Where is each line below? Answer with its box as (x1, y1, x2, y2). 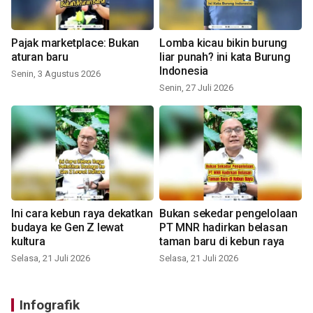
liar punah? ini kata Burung (159, 50, 291, 64)
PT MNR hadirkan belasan (159, 220, 288, 234)
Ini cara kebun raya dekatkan (11, 206, 153, 220)
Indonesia (159, 64, 209, 78)
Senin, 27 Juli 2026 (159, 82, 233, 93)
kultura (11, 234, 45, 248)
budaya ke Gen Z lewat (11, 220, 124, 234)
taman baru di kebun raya (159, 234, 285, 248)
